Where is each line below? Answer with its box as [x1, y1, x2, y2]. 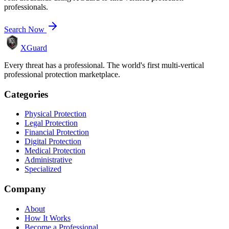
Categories [4, 88, 48, 100]
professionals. [4, 2, 48, 11]
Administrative [25, 155, 72, 165]
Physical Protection [25, 109, 86, 119]
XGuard [20, 43, 47, 52]
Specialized [25, 165, 61, 174]
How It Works [25, 213, 71, 222]
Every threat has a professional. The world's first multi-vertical [4, 60, 204, 70]
